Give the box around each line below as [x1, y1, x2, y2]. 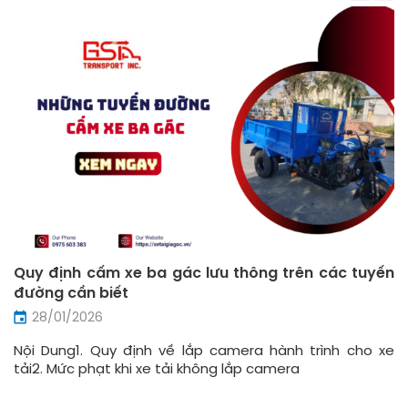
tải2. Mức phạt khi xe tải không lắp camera [14, 362, 300, 377]
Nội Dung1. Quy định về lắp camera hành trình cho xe [14, 343, 394, 359]
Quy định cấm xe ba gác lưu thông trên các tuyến [14, 266, 394, 282]
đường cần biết [14, 286, 128, 302]
